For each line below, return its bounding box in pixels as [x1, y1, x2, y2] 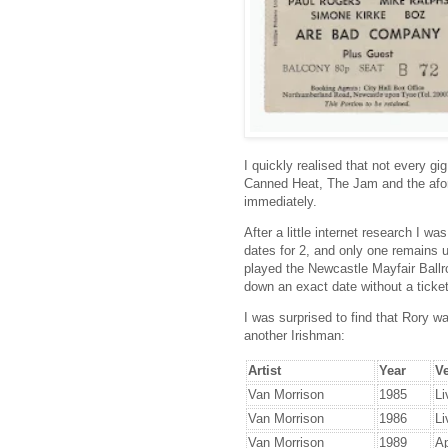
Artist [248, 363, 281, 379]
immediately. [244, 193, 317, 209]
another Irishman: [244, 328, 345, 344]
